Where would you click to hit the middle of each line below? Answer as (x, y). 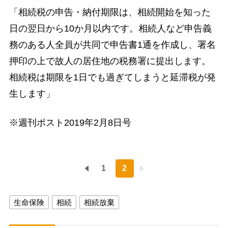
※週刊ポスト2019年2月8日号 (70, 122)
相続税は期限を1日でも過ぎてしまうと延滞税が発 (112, 77)
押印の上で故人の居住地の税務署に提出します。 (110, 61)
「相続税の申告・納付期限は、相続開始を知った (110, 12)
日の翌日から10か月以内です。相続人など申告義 (110, 28)
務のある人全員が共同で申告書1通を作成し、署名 (112, 45)
